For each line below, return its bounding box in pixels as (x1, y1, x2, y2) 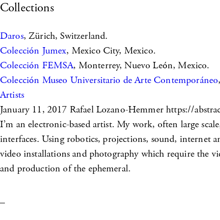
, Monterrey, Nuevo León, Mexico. (73, 59, 210, 72)
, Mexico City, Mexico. (66, 45, 156, 57)
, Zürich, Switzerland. (23, 30, 108, 42)
